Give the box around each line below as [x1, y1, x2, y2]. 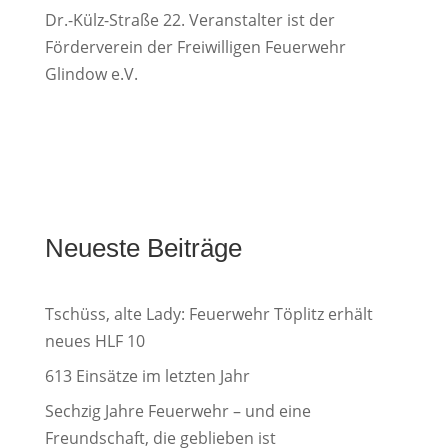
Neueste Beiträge [44, 233, 242, 263]
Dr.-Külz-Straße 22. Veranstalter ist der [44, 9, 335, 31]
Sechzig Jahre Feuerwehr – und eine [44, 400, 311, 422]
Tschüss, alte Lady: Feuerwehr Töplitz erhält [44, 303, 373, 325]
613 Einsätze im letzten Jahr [44, 365, 250, 387]
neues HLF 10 [44, 330, 145, 352]
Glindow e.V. [44, 63, 138, 85]
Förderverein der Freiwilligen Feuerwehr [44, 36, 346, 58]
